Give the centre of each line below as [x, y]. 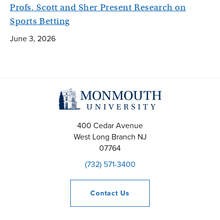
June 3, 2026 [33, 38]
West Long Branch [104, 137]
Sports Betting [40, 21]
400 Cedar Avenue [110, 125]
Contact [106, 193]
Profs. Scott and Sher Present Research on [98, 7]
